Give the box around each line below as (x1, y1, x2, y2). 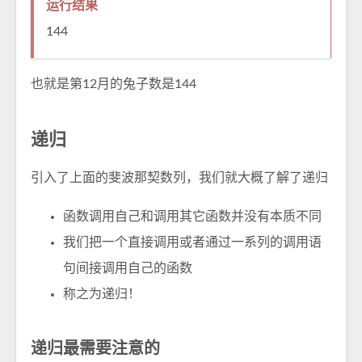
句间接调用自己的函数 (63, 261, 192, 275)
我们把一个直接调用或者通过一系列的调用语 (63, 235, 322, 249)
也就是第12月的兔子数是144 (31, 77, 196, 90)
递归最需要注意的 (31, 340, 160, 357)
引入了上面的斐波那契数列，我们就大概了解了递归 (31, 170, 328, 184)
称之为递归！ (63, 287, 141, 301)
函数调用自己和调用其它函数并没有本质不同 (63, 209, 322, 223)
